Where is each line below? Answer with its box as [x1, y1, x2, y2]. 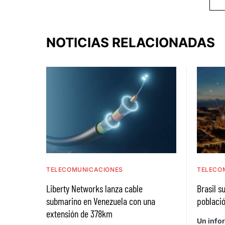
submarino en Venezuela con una [46, 195, 155, 207]
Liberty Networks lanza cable [46, 182, 143, 195]
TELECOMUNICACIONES [46, 166, 123, 174]
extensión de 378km [46, 207, 113, 220]
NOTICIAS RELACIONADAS [46, 35, 215, 51]
